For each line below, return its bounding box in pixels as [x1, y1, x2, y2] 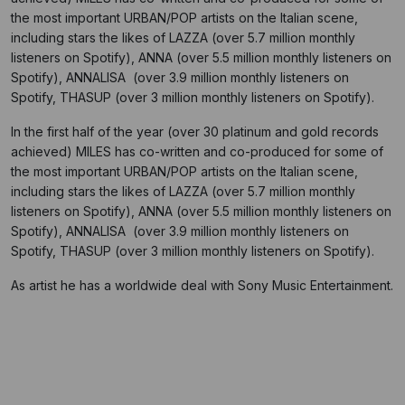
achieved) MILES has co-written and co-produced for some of [11, 144, 383, 160]
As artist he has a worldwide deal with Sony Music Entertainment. [11, 278, 393, 294]
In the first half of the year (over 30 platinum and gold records [11, 124, 379, 140]
